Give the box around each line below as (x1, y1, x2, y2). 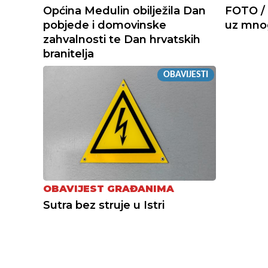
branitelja (43, 47, 94, 60)
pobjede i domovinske (43, 18, 166, 32)
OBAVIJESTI (163, 69, 208, 80)
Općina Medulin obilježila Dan (43, 4, 206, 17)
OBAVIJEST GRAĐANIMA (43, 183, 174, 195)
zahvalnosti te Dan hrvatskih (43, 32, 200, 46)
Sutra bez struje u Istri (43, 199, 165, 212)
